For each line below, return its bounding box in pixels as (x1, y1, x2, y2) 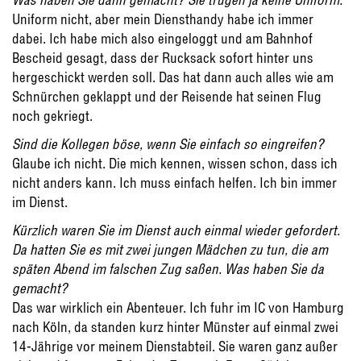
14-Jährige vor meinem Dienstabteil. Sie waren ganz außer (12, 338, 338, 355)
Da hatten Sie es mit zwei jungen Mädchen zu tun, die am (12, 241, 328, 259)
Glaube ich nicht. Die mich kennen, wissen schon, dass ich (12, 155, 338, 172)
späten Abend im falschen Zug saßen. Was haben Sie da (12, 260, 324, 278)
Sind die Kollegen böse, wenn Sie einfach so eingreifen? (12, 135, 324, 153)
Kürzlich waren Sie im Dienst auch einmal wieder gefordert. (12, 222, 340, 239)
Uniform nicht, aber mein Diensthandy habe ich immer (12, 10, 313, 28)
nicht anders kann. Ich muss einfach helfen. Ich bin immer (12, 174, 337, 192)
